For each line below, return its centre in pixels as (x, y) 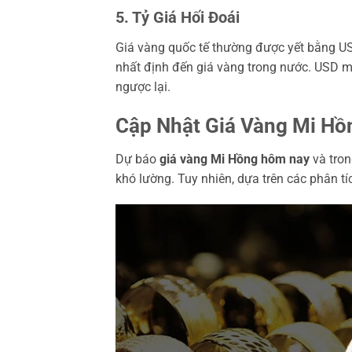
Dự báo (137, 159)
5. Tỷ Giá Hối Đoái (178, 17)
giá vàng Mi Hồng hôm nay (235, 159)
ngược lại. (143, 86)
